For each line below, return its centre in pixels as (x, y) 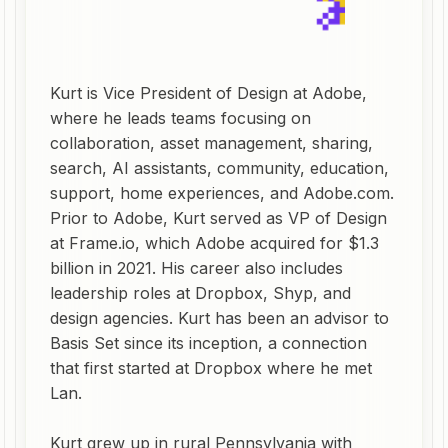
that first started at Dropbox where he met (211, 368)
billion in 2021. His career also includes (196, 268)
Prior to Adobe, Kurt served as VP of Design (218, 218)
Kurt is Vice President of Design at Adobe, (208, 93)
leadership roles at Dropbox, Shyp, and (200, 293)
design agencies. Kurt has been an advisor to (219, 318)
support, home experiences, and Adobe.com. (222, 193)
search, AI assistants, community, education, (219, 168)
